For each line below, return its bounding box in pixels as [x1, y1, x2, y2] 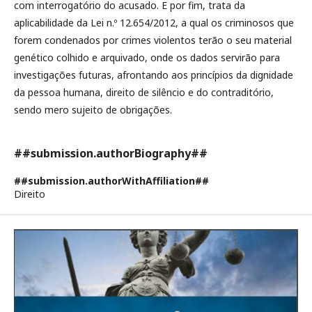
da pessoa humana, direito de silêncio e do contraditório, [14, 86, 274, 99]
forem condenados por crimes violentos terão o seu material [14, 33, 292, 47]
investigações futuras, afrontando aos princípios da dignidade [14, 68, 293, 81]
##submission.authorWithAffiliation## [14, 174, 209, 187]
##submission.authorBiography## [14, 146, 208, 161]
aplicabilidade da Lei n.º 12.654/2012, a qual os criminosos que [14, 16, 294, 29]
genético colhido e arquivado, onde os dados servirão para [14, 51, 280, 64]
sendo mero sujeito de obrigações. [14, 103, 172, 116]
